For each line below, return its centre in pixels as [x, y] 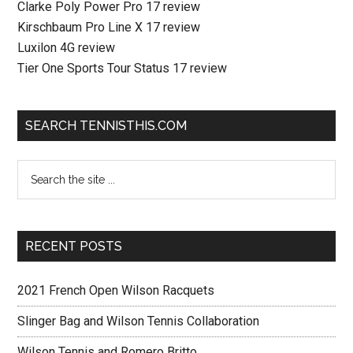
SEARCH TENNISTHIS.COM [106, 126]
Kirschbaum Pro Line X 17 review [109, 28]
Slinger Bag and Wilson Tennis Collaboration [139, 321]
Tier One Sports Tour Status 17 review [123, 69]
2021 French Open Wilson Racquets [116, 291]
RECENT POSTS [74, 247]
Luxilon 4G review [67, 48]
